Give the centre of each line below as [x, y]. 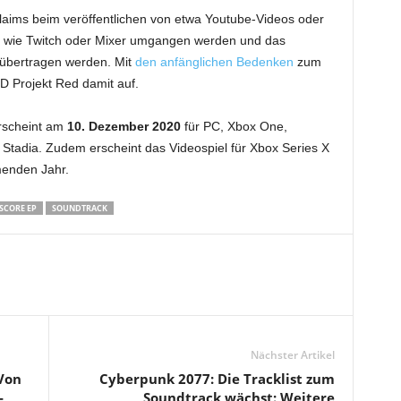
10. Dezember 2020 [124, 126]
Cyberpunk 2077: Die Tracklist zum [217, 379]
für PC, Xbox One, [234, 126]
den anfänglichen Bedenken [214, 62]
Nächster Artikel [292, 355]
